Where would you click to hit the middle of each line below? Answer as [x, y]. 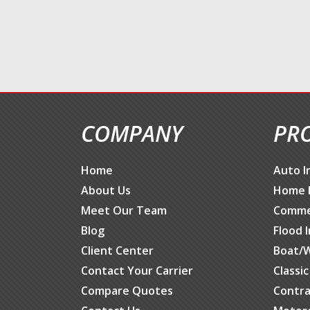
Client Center [117, 250]
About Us [106, 190]
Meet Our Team [124, 210]
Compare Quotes [127, 291]
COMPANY [132, 133]
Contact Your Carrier [137, 271]
